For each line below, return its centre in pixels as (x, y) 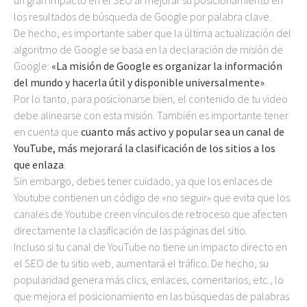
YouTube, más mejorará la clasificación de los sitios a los (145, 148)
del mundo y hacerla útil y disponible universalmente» (139, 82)
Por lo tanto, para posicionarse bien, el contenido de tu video (151, 99)
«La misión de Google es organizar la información (167, 66)
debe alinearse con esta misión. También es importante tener (151, 115)
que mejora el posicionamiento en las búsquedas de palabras (151, 296)
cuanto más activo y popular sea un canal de (182, 132)
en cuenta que (46, 132)
